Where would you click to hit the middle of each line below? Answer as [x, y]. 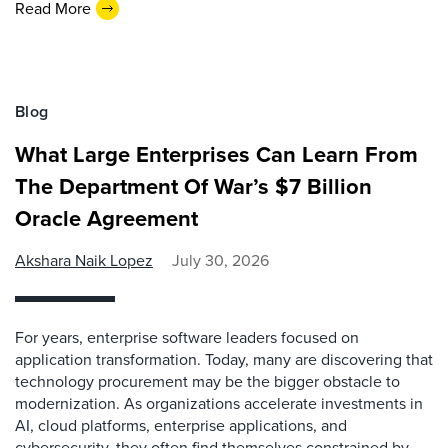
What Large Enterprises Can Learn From [216, 154]
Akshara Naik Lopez [84, 260]
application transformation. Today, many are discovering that [224, 359]
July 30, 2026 [220, 260]
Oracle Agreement [106, 218]
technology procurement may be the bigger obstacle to [207, 381]
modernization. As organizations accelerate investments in [219, 403]
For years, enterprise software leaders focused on [187, 337]
